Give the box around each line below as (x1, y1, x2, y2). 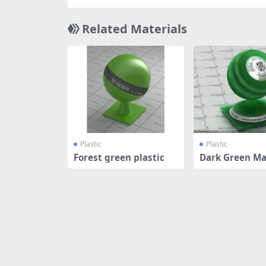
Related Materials (82, 20, 187, 37)
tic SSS (199, 161, 228, 174)
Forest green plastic (74, 151, 164, 163)
